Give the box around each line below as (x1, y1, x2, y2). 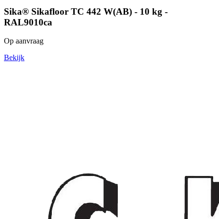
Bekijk (4, 53, 24, 62)
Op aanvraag (4, 37, 44, 45)
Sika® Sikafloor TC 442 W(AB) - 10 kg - (4, 6, 168, 17)
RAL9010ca (4, 17, 52, 27)
